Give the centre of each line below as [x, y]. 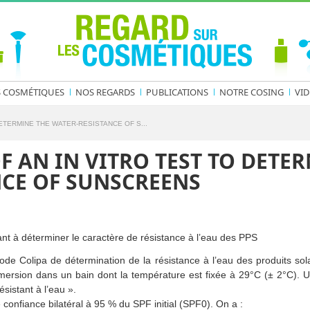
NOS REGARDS [105, 92]
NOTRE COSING [251, 92]
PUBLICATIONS [177, 92]
